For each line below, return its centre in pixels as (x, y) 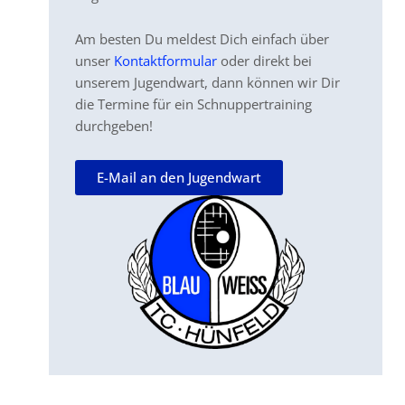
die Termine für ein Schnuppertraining (193, 104)
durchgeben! (113, 126)
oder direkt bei (264, 61)
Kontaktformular (165, 61)
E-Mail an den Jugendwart (179, 177)
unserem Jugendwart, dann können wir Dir (207, 83)
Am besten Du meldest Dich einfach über (202, 39)
